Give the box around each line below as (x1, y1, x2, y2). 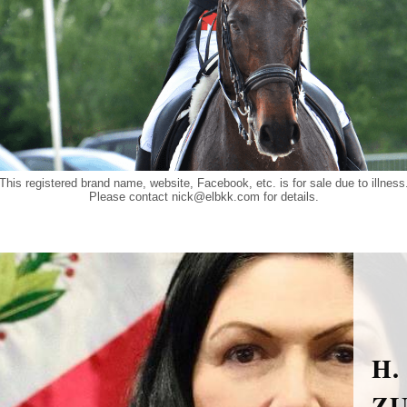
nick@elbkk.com (171, 190, 260, 204)
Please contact (88, 190, 172, 204)
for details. (259, 190, 319, 204)
